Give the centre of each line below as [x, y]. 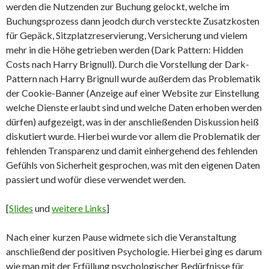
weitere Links [79, 208]
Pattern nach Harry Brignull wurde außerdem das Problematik [133, 79]
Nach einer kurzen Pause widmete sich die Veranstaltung [121, 237]
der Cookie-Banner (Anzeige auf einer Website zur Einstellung [133, 93]
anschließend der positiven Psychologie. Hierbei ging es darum [134, 252]
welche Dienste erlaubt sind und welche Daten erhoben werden [134, 107]
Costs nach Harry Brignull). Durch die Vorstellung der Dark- [128, 64]
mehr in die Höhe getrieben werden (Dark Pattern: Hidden [125, 50]
